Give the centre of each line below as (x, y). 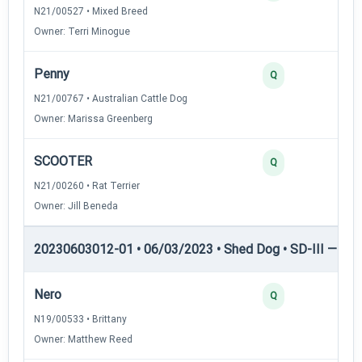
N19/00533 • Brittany (80, 319)
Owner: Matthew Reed (83, 339)
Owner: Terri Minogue (82, 31)
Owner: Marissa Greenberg (93, 118)
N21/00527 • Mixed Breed (91, 11)
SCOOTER (63, 161)
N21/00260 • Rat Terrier (87, 185)
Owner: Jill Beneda (76, 206)
